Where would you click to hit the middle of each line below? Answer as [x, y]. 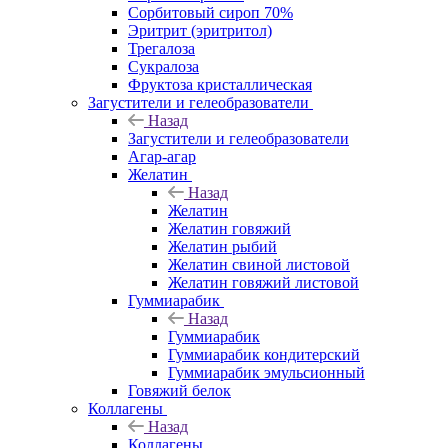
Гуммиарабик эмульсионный [266, 372]
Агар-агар [162, 156]
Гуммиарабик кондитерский [264, 354]
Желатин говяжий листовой [263, 282]
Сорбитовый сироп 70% [210, 12]
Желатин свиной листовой [259, 264]
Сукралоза [163, 66]
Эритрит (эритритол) [200, 30]
